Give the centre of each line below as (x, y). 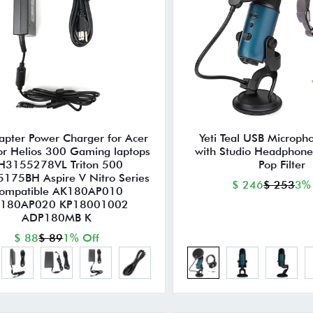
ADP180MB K (57, 218)
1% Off (81, 238)
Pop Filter (282, 165)
